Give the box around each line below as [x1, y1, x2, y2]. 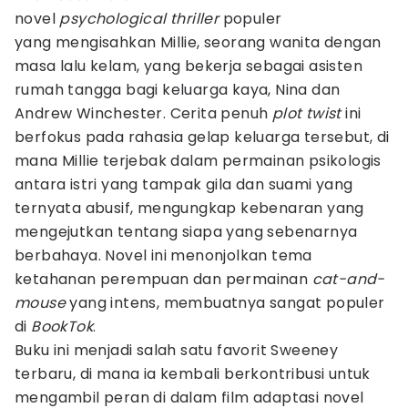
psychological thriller [59, 8, 219, 29]
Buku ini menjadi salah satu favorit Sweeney [15, 340, 339, 361]
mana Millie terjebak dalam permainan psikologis [15, 150, 382, 171]
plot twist [271, 103, 342, 124]
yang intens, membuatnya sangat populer [66, 292, 385, 313]
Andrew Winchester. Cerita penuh [15, 103, 272, 124]
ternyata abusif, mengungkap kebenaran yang [15, 198, 364, 219]
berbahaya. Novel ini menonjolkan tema [15, 245, 312, 266]
